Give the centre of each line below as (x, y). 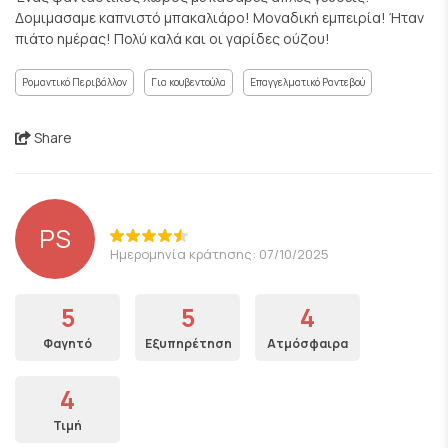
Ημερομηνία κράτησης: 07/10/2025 (219, 253)
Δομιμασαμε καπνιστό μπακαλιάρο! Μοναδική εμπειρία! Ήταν (219, 17)
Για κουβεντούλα (188, 82)
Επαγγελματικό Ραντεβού (307, 82)
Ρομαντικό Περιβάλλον (74, 82)
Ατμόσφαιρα (307, 343)
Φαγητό (67, 343)
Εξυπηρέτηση (188, 343)
